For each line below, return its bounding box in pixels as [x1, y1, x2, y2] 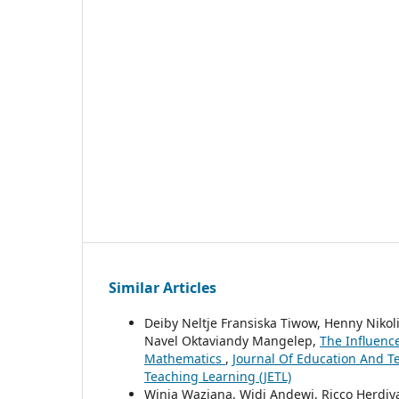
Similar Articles [109, 278, 216, 298]
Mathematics [144, 350, 225, 368]
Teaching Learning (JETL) [144, 368, 291, 386]
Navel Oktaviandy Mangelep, [144, 332, 320, 350]
